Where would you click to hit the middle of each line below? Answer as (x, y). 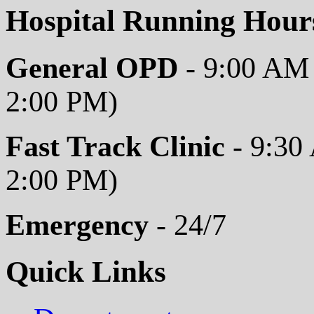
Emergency (77, 225)
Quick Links (86, 272)
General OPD (96, 68)
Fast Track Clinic (115, 146)
